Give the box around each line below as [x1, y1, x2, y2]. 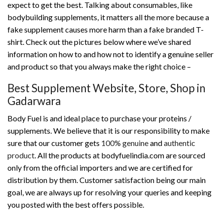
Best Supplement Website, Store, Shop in [7, 81, 205, 95]
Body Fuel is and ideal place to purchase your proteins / [7, 113, 191, 123]
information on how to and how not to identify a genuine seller [7, 49, 214, 59]
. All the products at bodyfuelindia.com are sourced [35, 150, 205, 160]
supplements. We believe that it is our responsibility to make [7, 125, 210, 135]
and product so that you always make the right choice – [7, 62, 191, 72]
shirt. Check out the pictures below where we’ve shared [7, 37, 191, 47]
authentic [164, 138, 195, 147]
